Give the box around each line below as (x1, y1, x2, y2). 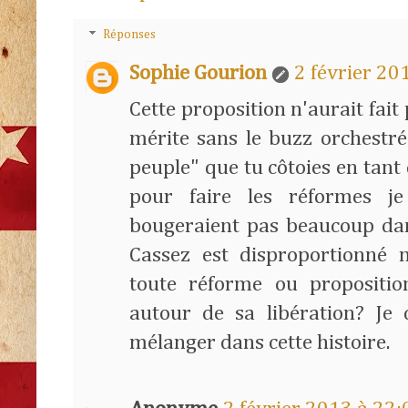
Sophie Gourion (129, 62, 267, 84)
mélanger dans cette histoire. (129, 331, 390, 353)
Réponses (103, 28, 157, 42)
